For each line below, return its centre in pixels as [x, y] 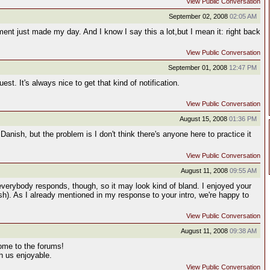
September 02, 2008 [199, 16]
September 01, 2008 [199, 67]
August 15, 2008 [204, 119]
